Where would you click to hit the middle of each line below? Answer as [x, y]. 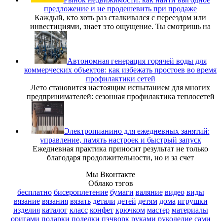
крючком [130, 210]
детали [104, 201]
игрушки [192, 201]
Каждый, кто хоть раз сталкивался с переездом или [120, 18]
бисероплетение [81, 192]
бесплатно [34, 192]
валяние [149, 192]
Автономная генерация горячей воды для [137, 61]
